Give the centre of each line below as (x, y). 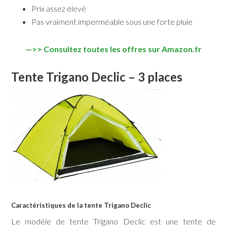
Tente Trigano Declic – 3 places (97, 77)
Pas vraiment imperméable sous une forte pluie (112, 22)
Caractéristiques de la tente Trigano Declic (81, 205)
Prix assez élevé (59, 9)
